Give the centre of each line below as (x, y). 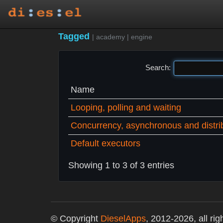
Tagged (75, 36)
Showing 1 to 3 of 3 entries (121, 165)
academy (111, 37)
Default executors (106, 143)
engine (142, 37)
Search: (158, 67)
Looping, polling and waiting (126, 108)
